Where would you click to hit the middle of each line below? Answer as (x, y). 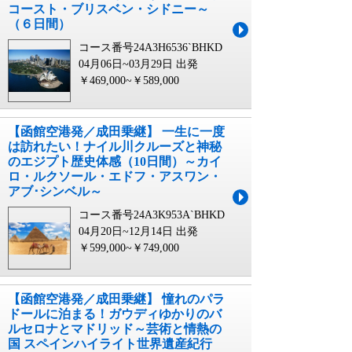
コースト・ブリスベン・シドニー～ (108, 9)
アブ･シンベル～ (55, 191)
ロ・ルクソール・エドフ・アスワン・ (115, 176)
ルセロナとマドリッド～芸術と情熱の (115, 329)
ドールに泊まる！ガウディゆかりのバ (115, 314)
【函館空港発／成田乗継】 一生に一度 (116, 132)
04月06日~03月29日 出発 (138, 64)
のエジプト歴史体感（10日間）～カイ (115, 161)
